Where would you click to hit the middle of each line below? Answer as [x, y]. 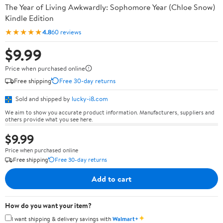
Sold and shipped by [43, 99]
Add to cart [111, 178]
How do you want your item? [48, 205]
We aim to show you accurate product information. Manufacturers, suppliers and [110, 112]
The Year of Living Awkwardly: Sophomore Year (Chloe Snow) [110, 7]
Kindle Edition [29, 18]
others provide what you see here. [49, 119]
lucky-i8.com [90, 99]
